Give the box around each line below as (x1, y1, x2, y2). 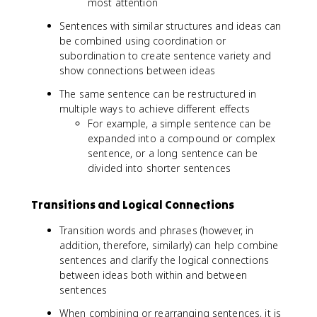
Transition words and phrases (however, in (59, 224, 254, 237)
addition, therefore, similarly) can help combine (59, 238, 279, 252)
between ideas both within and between (59, 268, 247, 282)
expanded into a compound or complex (88, 132, 276, 145)
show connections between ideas (59, 64, 215, 77)
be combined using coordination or (59, 34, 226, 47)
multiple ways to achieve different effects (59, 102, 250, 115)
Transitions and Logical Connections (31, 197, 234, 212)
